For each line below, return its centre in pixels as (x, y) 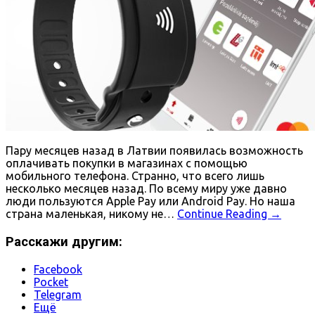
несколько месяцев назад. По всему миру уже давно (146, 189)
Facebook (58, 269)
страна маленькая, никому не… (91, 214)
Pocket (51, 282)
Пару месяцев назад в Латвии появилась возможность (154, 151)
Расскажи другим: (64, 242)
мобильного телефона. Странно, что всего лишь (135, 176)
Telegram (58, 294)
